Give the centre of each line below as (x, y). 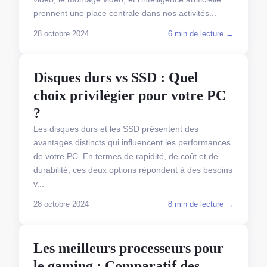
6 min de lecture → (201, 34)
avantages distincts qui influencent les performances (132, 142)
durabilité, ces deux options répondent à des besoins (133, 170)
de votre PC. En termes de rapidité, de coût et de (126, 156)
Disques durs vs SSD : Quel (116, 77)
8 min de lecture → (201, 204)
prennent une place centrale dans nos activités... (125, 13)
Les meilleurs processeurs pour (128, 248)
